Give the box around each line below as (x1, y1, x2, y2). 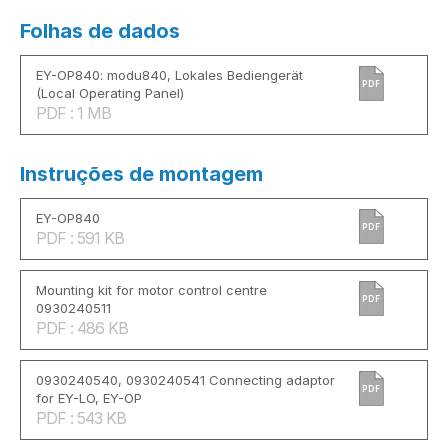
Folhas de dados (20, 18, 180, 43)
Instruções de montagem (20, 161, 263, 186)
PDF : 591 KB (36, 227, 124, 248)
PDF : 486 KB (36, 317, 128, 338)
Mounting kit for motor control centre (36, 281, 267, 298)
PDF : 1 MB (36, 102, 111, 123)
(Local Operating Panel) (36, 84, 184, 101)
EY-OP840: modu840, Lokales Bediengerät (36, 66, 303, 83)
